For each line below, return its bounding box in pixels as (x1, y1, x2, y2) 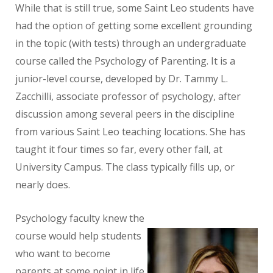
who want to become (15, 247, 110, 261)
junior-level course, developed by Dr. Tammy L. (15, 72, 228, 86)
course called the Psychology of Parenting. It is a (15, 54, 235, 68)
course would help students (15, 229, 141, 243)
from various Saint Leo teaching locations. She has (15, 125, 246, 139)
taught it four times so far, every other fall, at (15, 143, 222, 157)
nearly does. (15, 178, 70, 192)
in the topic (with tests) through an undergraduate (15, 37, 246, 51)
